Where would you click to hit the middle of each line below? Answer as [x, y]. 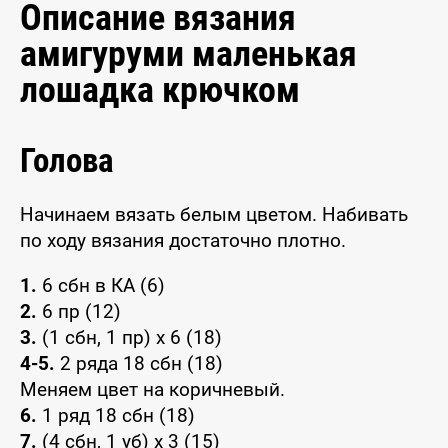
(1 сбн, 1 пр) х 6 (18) [129, 338]
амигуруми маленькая [188, 54]
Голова [67, 160]
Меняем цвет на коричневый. [152, 390]
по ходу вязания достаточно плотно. [183, 241]
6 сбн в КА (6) [101, 286]
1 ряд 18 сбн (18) [116, 416]
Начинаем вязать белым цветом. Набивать [214, 215]
